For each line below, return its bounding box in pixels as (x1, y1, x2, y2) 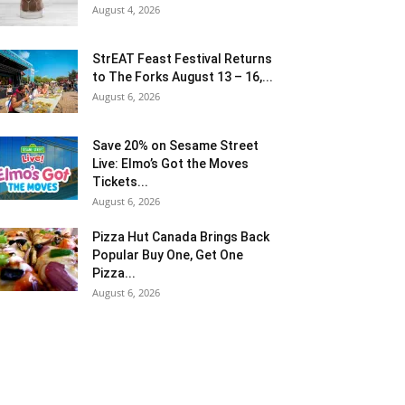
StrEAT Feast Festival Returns (92, 51, 272, 66)
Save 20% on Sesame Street (92, 137, 259, 153)
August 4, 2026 (92, 2, 160, 16)
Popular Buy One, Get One (92, 247, 243, 262)
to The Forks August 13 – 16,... (92, 69, 273, 84)
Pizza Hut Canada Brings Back (92, 229, 269, 244)
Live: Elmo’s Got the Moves (92, 155, 249, 171)
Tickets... (92, 174, 148, 189)
